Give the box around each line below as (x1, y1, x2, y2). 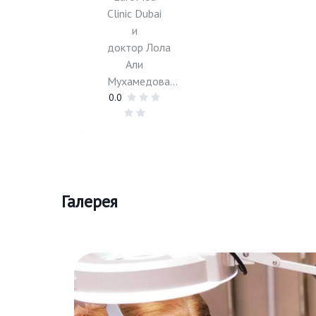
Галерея (61, 190, 118, 212)
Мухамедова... (107, 74, 178, 88)
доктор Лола (107, 40, 171, 54)
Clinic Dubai (107, 6, 162, 20)
